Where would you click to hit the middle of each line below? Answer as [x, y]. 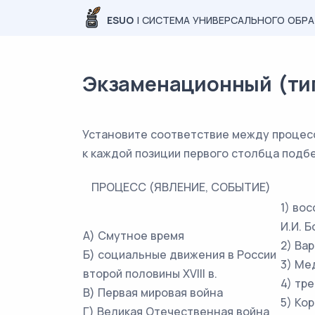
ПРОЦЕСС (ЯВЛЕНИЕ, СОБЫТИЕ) [181, 187]
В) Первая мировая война [153, 292]
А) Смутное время [134, 236]
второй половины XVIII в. [150, 274]
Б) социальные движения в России [180, 255]
